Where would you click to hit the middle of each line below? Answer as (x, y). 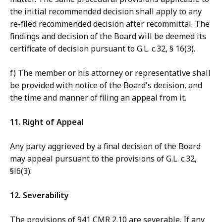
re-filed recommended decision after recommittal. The (110, 24)
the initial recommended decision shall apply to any (106, 12)
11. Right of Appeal (47, 122)
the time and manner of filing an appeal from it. (98, 98)
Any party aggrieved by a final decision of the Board (105, 146)
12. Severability (39, 195)
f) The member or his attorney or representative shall (110, 73)
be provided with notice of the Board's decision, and (106, 85)
